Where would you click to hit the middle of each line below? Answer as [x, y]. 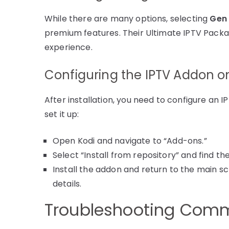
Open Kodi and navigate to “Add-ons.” [130, 141]
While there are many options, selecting [127, 18]
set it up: [62, 114]
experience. [68, 47]
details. [67, 184]
